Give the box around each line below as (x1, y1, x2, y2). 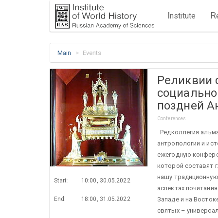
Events (82, 49, 102, 56)
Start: (54, 177, 69, 184)
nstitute (170, 11, 196, 20)
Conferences (157, 115, 186, 122)
